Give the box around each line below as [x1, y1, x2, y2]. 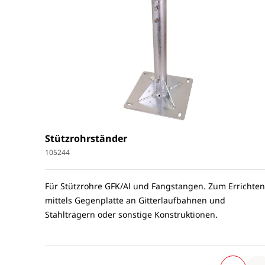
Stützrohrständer [45, 132, 127, 145]
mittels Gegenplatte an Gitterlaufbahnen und [45, 195, 225, 206]
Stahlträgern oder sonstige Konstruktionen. [45, 209, 218, 220]
